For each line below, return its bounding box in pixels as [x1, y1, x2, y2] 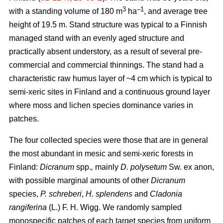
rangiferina [9, 203, 47, 212]
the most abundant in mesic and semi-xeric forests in [9, 149, 193, 158]
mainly [95, 162, 120, 171]
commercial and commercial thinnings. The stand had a [9, 60, 204, 69]
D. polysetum [120, 162, 169, 171]
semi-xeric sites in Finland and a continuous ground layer [9, 87, 210, 96]
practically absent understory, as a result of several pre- [9, 47, 202, 56]
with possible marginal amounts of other [9, 176, 151, 185]
